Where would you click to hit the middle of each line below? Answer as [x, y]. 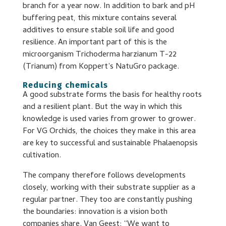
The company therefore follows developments [104, 176]
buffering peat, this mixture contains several [99, 19]
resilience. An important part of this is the [95, 43]
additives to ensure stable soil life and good [98, 31]
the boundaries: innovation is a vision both [95, 213]
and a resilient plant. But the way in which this [102, 108]
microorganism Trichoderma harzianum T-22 [99, 55]
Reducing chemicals [65, 85]
